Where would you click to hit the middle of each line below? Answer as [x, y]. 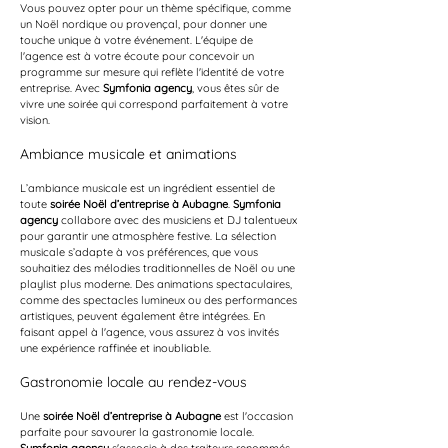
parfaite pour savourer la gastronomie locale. [138, 432]
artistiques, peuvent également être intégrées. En [144, 316]
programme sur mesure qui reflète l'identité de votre [153, 72]
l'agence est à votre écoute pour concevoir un [138, 56]
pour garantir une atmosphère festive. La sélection [149, 236]
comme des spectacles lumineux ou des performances [160, 300]
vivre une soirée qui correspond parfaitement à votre [155, 104]
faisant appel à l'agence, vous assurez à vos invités [151, 332]
